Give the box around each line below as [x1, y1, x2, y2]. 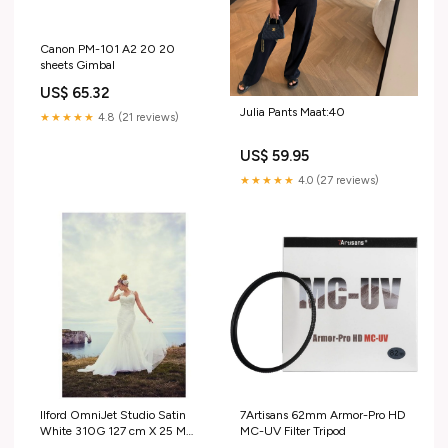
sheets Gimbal [40, 58, 115, 73]
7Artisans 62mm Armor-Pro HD [240, 408, 406, 423]
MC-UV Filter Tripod [240, 424, 346, 439]
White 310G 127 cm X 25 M [40, 424, 186, 439]
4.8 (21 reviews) [95, 111, 179, 125]
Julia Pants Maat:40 [240, 105, 345, 120]
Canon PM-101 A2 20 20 [40, 42, 175, 57]
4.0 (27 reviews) [295, 174, 379, 188]
